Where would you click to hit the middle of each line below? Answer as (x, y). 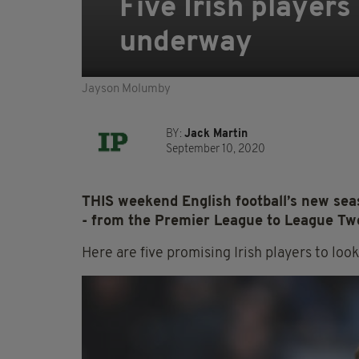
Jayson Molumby (126, 90)
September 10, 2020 (216, 150)
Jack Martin (216, 135)
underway (186, 44)
